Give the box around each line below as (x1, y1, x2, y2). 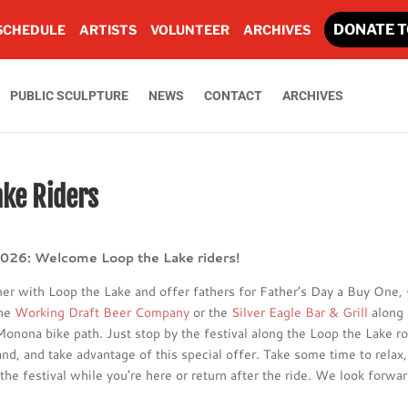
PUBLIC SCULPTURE (10, 87, 129, 103)
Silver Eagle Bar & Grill (231, 303, 369, 321)
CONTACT (204, 87, 263, 103)
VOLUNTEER (150, 21, 229, 37)
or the (189, 303, 232, 321)
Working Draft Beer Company (15, 303, 190, 321)
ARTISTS (79, 21, 137, 37)
